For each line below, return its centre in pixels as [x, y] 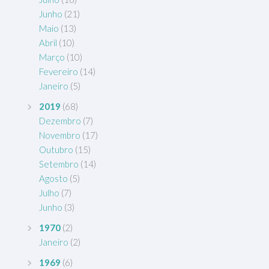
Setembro [59, 164]
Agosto [53, 178]
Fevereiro [59, 71]
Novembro [60, 135]
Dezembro [60, 121]
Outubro [56, 150]
